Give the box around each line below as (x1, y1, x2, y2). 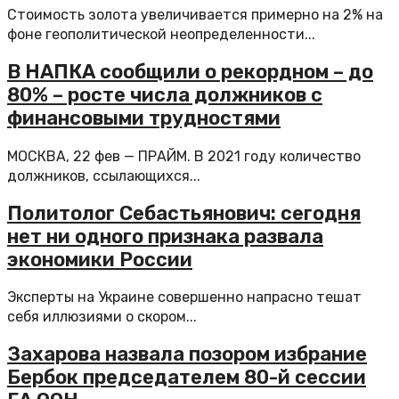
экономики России (7, 247, 192, 272)
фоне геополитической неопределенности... (7, 26, 315, 43)
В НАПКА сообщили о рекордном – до (7, 60, 373, 85)
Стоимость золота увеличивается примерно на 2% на (7, 6, 383, 23)
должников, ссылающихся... (7, 167, 200, 184)
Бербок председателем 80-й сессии (7, 365, 366, 390)
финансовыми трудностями (7, 106, 281, 131)
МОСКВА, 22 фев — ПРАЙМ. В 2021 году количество (7, 147, 361, 165)
